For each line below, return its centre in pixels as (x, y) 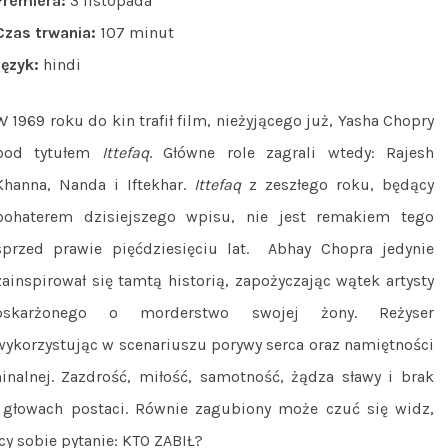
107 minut (135, 32)
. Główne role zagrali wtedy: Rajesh (291, 152)
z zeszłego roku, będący (341, 184)
